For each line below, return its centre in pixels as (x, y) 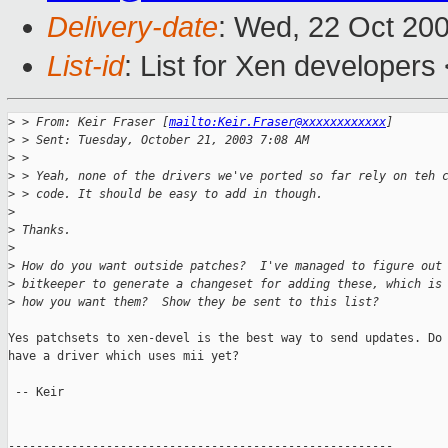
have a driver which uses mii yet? (123, 356)
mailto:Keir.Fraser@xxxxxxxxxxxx (277, 122)
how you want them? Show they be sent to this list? (197, 302)
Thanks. (43, 230)
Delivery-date (132, 27)
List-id (85, 66)
